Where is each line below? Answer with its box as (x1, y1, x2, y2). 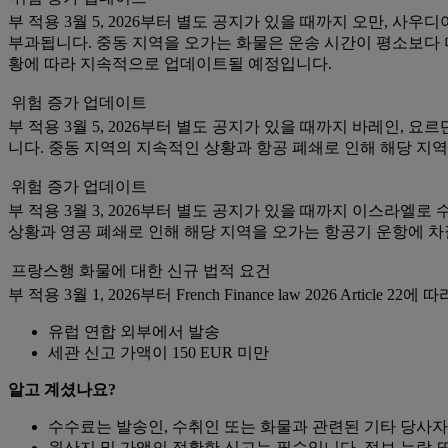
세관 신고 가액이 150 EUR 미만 (48, 344, 269, 362)
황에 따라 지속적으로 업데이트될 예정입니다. (8, 55, 332, 73)
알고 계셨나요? (8, 381, 116, 399)
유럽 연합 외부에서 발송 (48, 323, 220, 341)
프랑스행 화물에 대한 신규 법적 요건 (11, 262, 271, 280)
